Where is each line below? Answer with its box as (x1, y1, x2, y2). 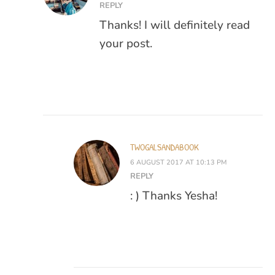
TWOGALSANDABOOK (130, 141, 199, 154)
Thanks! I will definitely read (99, 17, 250, 34)
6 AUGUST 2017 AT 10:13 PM (130, 158, 227, 168)
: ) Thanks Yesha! (130, 188, 217, 204)
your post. (99, 36, 152, 52)
